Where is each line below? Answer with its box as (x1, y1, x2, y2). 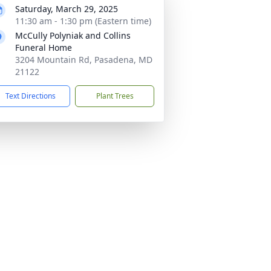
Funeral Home (15, 42, 72, 53)
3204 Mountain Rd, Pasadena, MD (15, 54, 152, 65)
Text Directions (5, 91, 56, 101)
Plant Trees (96, 91, 134, 101)
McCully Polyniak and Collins (15, 30, 131, 41)
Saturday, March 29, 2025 (15, 3, 118, 15)
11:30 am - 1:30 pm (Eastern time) (15, 15, 151, 27)
